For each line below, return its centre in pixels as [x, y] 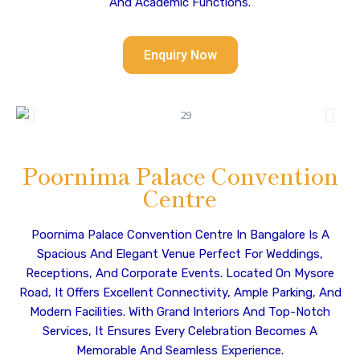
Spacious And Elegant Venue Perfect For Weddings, [180, 254]
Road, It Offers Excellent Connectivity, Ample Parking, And [180, 292]
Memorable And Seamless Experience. [180, 350]
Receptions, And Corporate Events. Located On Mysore [180, 273]
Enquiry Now [180, 55]
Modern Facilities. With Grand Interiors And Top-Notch [180, 312]
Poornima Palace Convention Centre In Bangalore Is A [180, 235]
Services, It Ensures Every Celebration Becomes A [180, 331]
